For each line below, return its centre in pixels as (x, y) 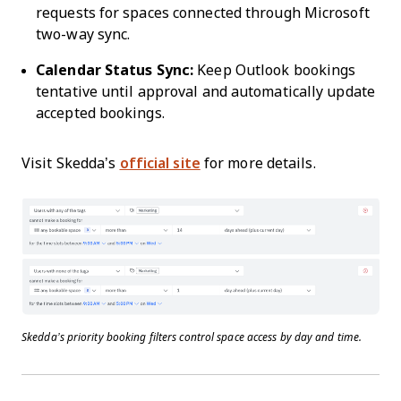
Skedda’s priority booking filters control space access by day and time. (192, 337)
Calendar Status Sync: (115, 71)
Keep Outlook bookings (275, 71)
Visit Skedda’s (71, 164)
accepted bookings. (100, 114)
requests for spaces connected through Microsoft (203, 13)
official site (160, 164)
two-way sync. (83, 35)
